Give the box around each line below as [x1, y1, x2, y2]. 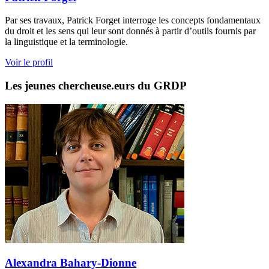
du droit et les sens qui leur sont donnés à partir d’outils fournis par [5, 26, 256, 37]
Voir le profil [5, 57, 53, 68]
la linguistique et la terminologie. [5, 37, 130, 47]
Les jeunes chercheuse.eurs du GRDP [5, 79, 187, 92]
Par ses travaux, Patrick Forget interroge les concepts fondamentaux [5, 15, 261, 26]
